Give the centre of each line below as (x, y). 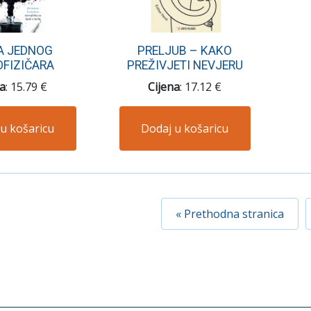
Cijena (164, 86)
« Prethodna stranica (230, 213)
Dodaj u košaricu (185, 128)
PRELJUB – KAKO (185, 50)
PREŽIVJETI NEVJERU (185, 65)
